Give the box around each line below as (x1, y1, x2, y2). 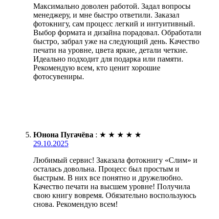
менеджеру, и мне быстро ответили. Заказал (33, 11, 179, 20)
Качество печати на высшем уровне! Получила (33, 182, 190, 191)
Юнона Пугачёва (33, 131, 93, 139)
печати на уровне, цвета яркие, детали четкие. (33, 46, 188, 55)
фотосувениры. (33, 72, 84, 81)
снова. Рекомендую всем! (33, 200, 118, 209)
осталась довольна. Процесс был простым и (33, 165, 179, 174)
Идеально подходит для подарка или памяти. (33, 55, 183, 64)
